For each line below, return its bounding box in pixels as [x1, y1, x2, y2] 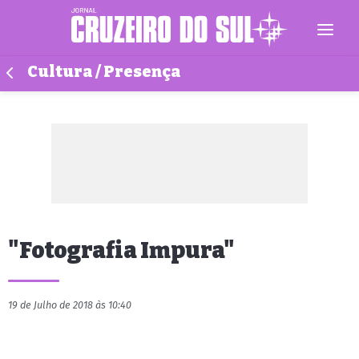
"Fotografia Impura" [8, 237, 235, 264]
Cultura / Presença [27, 63, 181, 81]
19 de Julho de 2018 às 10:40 [8, 299, 131, 311]
